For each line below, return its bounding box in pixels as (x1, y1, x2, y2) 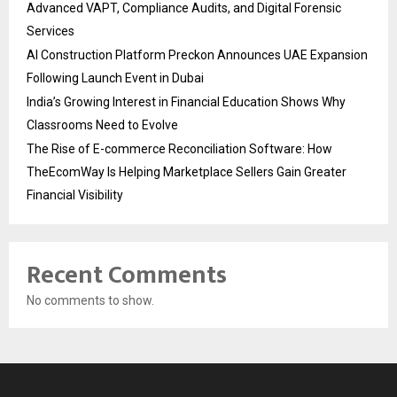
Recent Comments (27, 254, 227, 297)
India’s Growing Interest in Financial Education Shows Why (27, 95, 346, 110)
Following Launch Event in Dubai (27, 71, 204, 86)
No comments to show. (27, 293, 154, 308)
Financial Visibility (27, 188, 123, 203)
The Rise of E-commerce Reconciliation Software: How (27, 142, 332, 157)
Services (27, 24, 74, 39)
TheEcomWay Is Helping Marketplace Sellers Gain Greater (27, 165, 346, 180)
